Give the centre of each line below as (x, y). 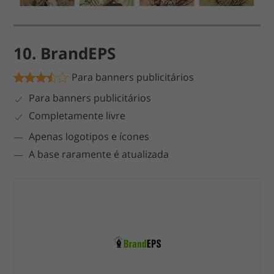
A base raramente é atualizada (99, 154)
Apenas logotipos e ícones (89, 137)
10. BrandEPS (65, 54)
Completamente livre (77, 116)
